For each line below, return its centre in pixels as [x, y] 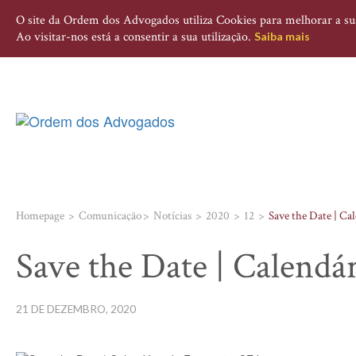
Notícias [172, 216]
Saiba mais [282, 36]
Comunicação [110, 216]
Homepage [40, 216]
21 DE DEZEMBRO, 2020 [76, 309]
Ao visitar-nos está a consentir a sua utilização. [135, 37]
